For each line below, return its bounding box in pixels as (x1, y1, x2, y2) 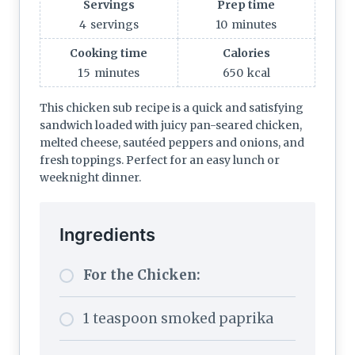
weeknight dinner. (40, 170, 141, 185)
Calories (222, 45, 270, 60)
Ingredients (59, 223, 155, 245)
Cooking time (70, 45, 148, 60)
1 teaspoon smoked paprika (83, 309, 273, 327)
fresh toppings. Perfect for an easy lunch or (40, 152, 280, 167)
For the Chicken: (83, 265, 200, 284)
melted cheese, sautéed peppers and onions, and (40, 135, 304, 150)
